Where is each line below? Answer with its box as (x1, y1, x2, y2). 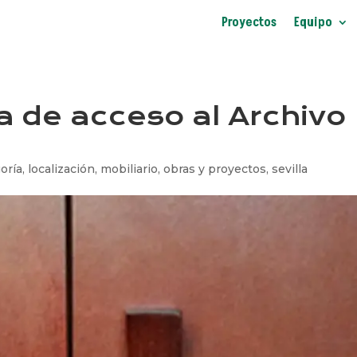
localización (28, 161, 96, 176)
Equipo (294, 13, 333, 31)
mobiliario (100, 161, 159, 176)
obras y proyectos (163, 161, 267, 176)
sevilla (272, 161, 308, 176)
